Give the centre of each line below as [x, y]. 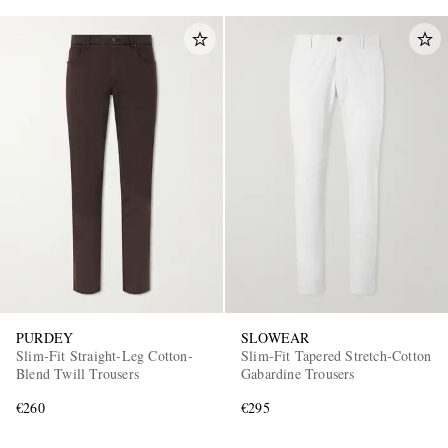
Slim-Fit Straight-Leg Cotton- [104, 355]
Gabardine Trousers [298, 373]
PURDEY [45, 337]
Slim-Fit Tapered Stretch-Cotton [336, 355]
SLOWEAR [275, 337]
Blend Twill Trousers [77, 373]
